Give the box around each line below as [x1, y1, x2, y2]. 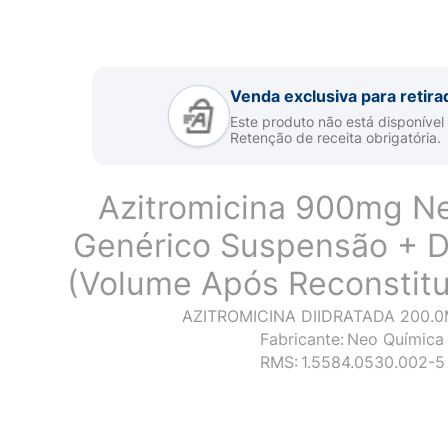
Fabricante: [260, 329, 344, 349]
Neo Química [347, 329, 444, 349]
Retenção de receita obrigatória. [229, 128, 441, 146]
